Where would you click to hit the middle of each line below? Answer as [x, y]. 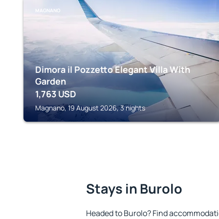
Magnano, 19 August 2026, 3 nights [90, 108]
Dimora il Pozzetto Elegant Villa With [113, 69]
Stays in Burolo [134, 188]
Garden [51, 81]
